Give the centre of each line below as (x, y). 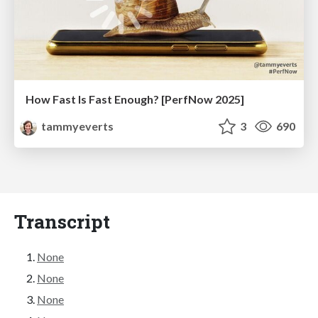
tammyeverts (77, 126)
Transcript (62, 221)
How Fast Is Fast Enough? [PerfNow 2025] (135, 99)
